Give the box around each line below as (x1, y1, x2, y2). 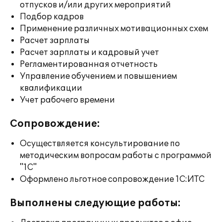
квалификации (20, 83, 82, 93)
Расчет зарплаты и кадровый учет (20, 48, 159, 57)
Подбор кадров (20, 12, 84, 22)
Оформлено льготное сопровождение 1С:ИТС (20, 174, 205, 184)
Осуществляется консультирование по (20, 139, 180, 149)
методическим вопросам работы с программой (20, 151, 212, 161)
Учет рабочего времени (20, 95, 115, 105)
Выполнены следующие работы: (10, 197, 181, 209)
